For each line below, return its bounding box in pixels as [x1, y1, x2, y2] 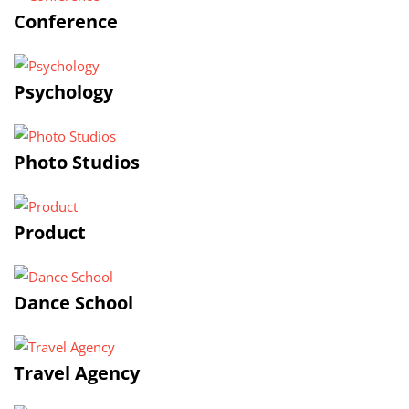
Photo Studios [14, 150, 140, 174]
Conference [14, 9, 118, 34]
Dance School [14, 290, 133, 315]
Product [14, 220, 86, 245]
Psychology [14, 79, 113, 104]
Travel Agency [14, 361, 140, 385]
